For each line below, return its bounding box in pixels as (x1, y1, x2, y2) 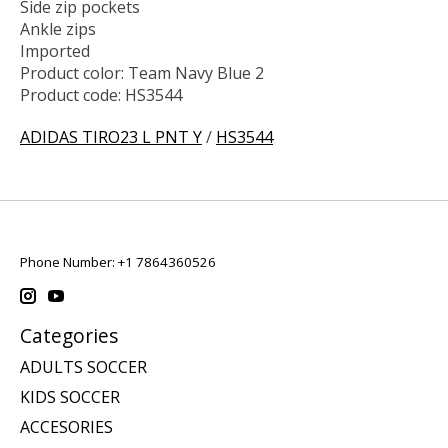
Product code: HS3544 (20, 84, 182, 107)
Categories (20, 321, 118, 349)
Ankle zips (20, 18, 96, 41)
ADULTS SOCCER (20, 356, 147, 379)
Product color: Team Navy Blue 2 (20, 62, 264, 85)
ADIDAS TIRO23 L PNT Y (20, 126, 202, 149)
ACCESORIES (20, 416, 113, 439)
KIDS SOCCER (20, 386, 120, 409)
